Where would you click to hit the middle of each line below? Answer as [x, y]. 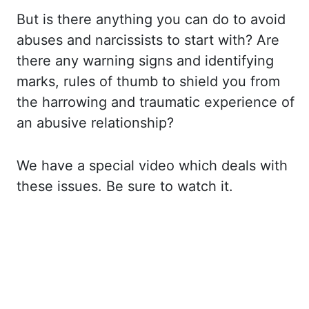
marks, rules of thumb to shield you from [148, 81]
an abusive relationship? [95, 123]
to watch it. [197, 186]
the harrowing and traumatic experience [149, 102]
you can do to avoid [221, 19]
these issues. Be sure [88, 186]
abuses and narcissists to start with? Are [148, 40]
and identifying [225, 61]
